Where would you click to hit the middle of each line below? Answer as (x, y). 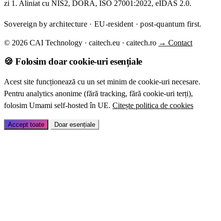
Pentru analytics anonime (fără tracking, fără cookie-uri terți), (98, 93)
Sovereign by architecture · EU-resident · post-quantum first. (103, 24)
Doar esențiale (75, 124)
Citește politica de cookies (153, 105)
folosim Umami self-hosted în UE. (58, 105)
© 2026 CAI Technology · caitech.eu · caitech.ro (80, 43)
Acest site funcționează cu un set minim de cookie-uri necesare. (102, 81)
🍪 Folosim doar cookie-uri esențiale (73, 61)
